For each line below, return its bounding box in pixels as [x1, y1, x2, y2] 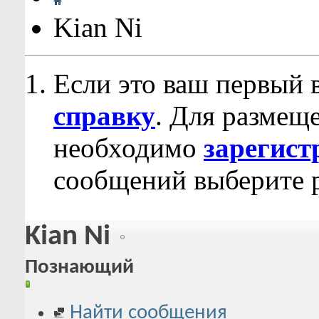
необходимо [53, 132, 204, 163]
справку [53, 100, 155, 131]
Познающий [25, 257, 134, 278]
